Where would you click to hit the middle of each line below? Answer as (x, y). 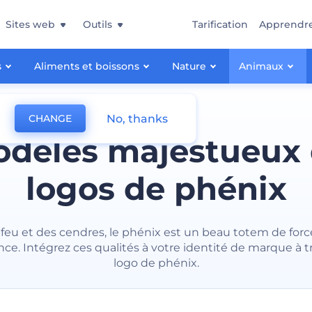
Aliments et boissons (87, 66)
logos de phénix (156, 188)
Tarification (220, 24)
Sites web (30, 24)
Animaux (261, 66)
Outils (97, 24)
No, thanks (137, 118)
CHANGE (50, 118)
